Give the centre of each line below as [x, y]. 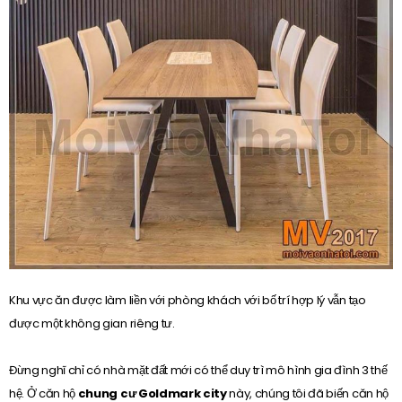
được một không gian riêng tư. [92, 323]
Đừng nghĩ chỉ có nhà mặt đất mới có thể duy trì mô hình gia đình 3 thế [198, 370]
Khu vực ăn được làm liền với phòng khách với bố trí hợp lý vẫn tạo [188, 300]
